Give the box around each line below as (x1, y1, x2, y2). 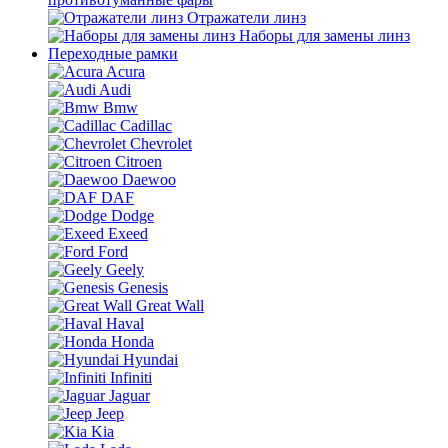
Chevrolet (130, 135, 192, 152)
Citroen (115, 153, 162, 170)
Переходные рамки (48, 45, 178, 62)
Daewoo (122, 171, 176, 188)
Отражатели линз (187, 9, 306, 26)
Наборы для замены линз (239, 27, 410, 44)
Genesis (118, 279, 168, 296)
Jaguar (109, 387, 150, 404)
